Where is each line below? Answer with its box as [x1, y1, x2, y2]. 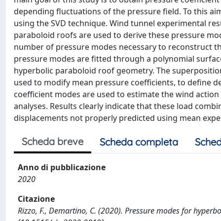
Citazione [18, 193, 55, 204]
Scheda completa [100, 136, 178, 148]
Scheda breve [22, 135, 83, 147]
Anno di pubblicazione [18, 162, 106, 173]
